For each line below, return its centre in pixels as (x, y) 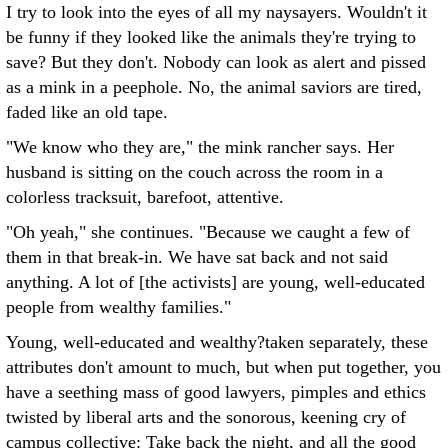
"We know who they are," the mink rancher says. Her (200, 147)
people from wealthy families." (118, 307)
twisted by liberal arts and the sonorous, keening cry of (206, 417)
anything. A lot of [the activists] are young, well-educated (215, 282)
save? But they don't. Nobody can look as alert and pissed (216, 62)
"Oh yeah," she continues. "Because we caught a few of (208, 232)
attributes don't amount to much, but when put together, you (223, 367)
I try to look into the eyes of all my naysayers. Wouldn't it (216, 12)
